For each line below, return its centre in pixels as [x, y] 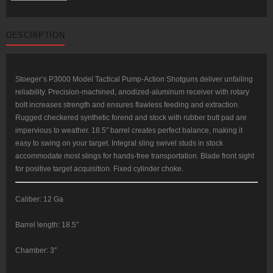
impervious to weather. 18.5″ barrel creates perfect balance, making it [129, 131]
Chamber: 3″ [36, 251]
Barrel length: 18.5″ [47, 225]
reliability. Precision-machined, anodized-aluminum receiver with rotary [132, 92]
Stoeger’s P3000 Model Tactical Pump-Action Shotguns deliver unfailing [134, 80]
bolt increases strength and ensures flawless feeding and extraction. [127, 105]
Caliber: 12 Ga [39, 200]
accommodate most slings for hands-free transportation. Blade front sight [135, 156]
